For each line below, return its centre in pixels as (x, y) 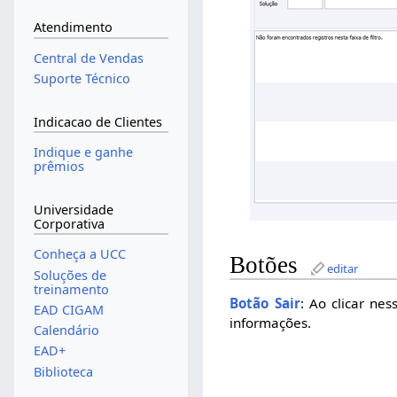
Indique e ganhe (83, 152)
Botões (264, 265)
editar (343, 268)
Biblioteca (63, 371)
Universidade (73, 209)
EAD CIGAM (68, 309)
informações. (271, 322)
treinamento (71, 289)
